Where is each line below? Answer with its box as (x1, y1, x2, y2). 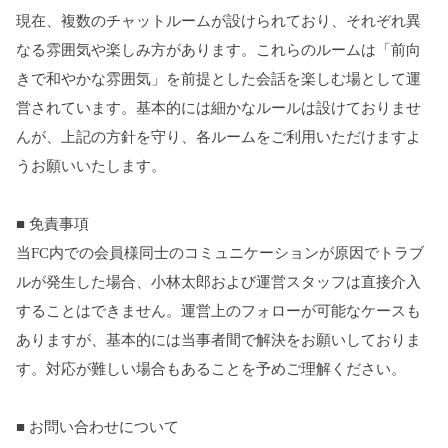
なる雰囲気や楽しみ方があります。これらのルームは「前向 (16, 42, 421, 59)
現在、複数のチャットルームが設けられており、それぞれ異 (16, 13, 421, 30)
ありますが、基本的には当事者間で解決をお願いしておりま (16, 332, 421, 349)
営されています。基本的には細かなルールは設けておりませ (16, 100, 421, 117)
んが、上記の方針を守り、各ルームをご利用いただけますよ (16, 129, 421, 146)
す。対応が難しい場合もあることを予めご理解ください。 (16, 361, 406, 378)
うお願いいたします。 (16, 158, 166, 175)
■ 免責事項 (16, 216, 89, 233)
